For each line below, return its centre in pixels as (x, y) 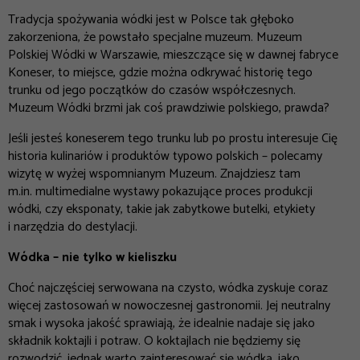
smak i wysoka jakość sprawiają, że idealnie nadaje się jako (162, 324)
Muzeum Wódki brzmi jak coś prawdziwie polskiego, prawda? (170, 108)
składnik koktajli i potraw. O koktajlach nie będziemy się (154, 342)
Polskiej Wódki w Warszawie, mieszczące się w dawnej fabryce (173, 55)
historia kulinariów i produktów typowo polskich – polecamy (165, 157)
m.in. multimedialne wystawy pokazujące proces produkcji (160, 192)
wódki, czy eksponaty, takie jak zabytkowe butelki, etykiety (162, 210)
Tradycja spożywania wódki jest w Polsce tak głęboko (151, 20)
